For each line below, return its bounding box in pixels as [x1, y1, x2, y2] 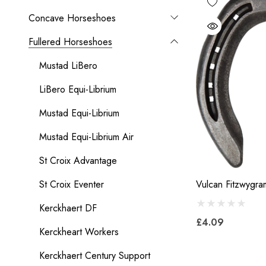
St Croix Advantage [39, 154, 117, 167]
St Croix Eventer [39, 178, 104, 191]
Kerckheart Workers [39, 225, 119, 239]
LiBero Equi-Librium [39, 83, 116, 96]
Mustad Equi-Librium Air [39, 130, 134, 144]
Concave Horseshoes [28, 11, 116, 25]
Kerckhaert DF [39, 201, 97, 215]
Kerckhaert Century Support [39, 249, 150, 262]
